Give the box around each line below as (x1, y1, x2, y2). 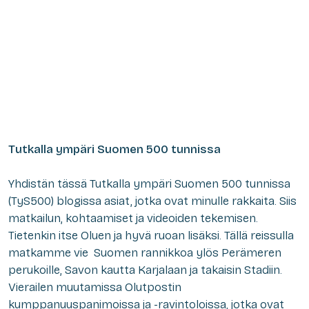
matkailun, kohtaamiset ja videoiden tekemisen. (8, 210, 258, 226)
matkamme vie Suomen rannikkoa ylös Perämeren (8, 245, 281, 260)
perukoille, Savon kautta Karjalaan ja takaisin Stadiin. (8, 262, 282, 277)
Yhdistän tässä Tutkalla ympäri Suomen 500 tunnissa (8, 176, 290, 191)
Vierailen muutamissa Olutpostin (8, 279, 181, 295)
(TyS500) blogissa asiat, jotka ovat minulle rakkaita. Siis (8, 193, 297, 208)
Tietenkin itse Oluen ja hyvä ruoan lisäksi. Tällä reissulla (8, 228, 294, 243)
